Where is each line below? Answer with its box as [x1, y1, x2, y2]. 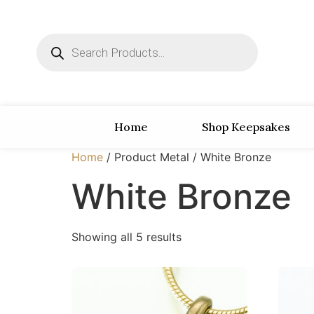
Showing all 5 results [71, 229, 182, 244]
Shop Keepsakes [202, 119, 290, 134]
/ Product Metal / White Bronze [103, 149, 271, 164]
